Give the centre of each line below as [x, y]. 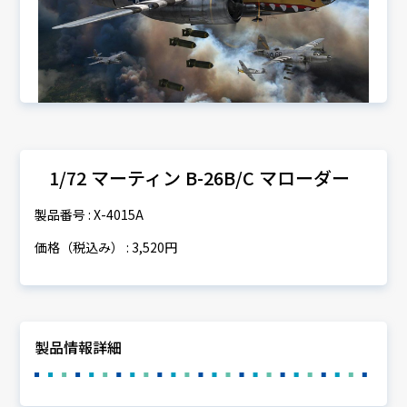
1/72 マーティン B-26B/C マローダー [200, 177]
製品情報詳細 [79, 347]
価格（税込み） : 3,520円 [106, 247]
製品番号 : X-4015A [89, 214]
